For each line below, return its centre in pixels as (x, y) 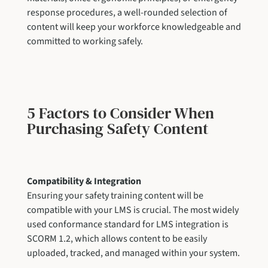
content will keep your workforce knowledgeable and (134, 27)
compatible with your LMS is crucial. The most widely (133, 210)
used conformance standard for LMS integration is (127, 224)
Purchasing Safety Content (117, 128)
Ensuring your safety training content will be (115, 195)
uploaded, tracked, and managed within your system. (133, 253)
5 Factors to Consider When (120, 113)
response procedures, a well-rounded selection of (127, 12)
